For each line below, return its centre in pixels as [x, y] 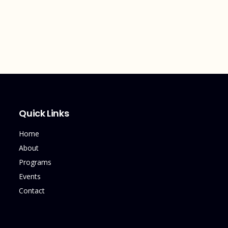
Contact [32, 191]
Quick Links [44, 113]
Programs [35, 162]
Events [30, 176]
